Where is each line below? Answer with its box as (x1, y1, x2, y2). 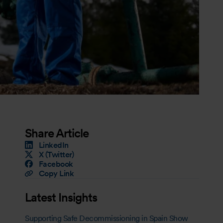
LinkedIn (38, 140, 69, 150)
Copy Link (38, 168, 74, 178)
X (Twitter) (38, 149, 74, 159)
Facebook (38, 159, 73, 169)
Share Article (25, 125, 89, 140)
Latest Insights (25, 190, 97, 205)
